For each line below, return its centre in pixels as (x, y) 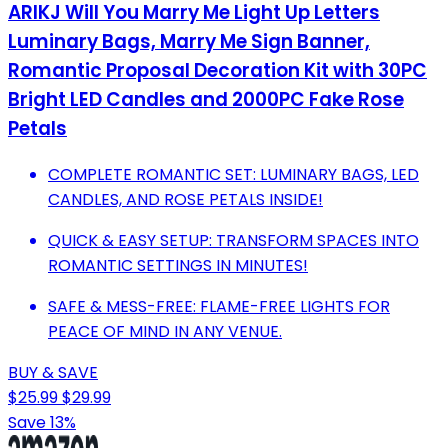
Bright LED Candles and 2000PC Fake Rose (206, 99)
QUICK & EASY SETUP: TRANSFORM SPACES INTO (233, 240)
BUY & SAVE (53, 372)
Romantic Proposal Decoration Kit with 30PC (217, 70)
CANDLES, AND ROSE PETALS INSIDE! (185, 199)
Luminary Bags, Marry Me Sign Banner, (189, 41)
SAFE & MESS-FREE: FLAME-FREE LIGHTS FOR (219, 306)
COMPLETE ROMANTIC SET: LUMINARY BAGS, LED (233, 174)
